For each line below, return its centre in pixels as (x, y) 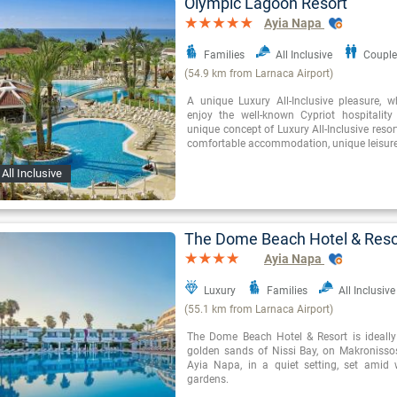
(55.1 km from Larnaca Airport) (259, 310)
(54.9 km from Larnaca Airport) (259, 74)
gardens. (208, 380)
